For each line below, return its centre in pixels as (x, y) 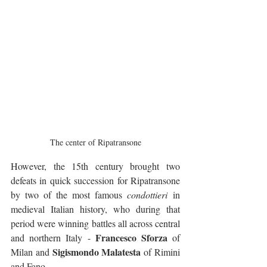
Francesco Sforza (131, 237)
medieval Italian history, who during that (95, 209)
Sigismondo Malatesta (97, 252)
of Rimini (161, 252)
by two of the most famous (69, 194)
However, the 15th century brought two (95, 166)
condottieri (147, 194)
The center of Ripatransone (95, 142)
